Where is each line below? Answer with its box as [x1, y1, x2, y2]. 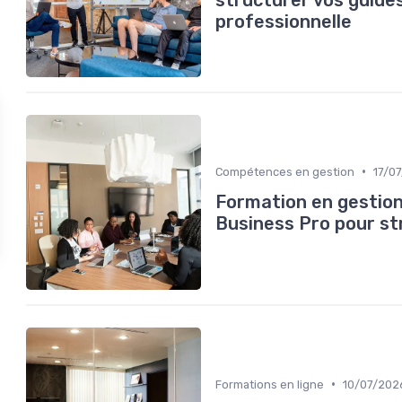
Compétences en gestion [215, 164, 354, 179]
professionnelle [215, 10, 352, 32]
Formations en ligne [215, 377, 324, 391]
